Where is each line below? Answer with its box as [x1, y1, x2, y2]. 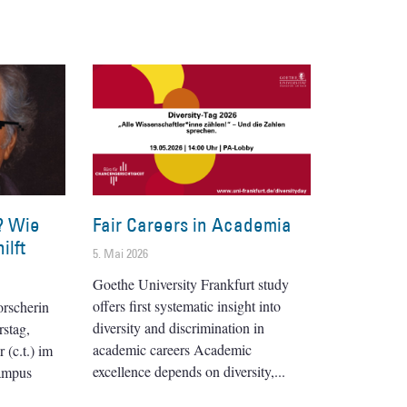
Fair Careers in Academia [93, 212, 292, 237]
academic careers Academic [93, 339, 252, 359]
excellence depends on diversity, [93, 361, 274, 381]
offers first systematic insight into [93, 295, 281, 315]
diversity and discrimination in [93, 317, 264, 337]
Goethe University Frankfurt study [93, 273, 289, 293]
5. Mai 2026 [93, 244, 148, 262]
